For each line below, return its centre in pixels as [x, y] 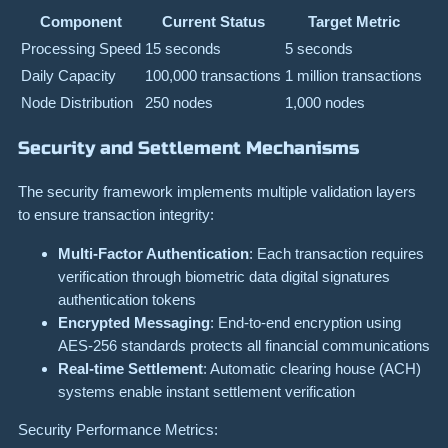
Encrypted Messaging [134, 322]
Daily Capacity [68, 76]
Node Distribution [77, 103]
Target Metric [353, 22]
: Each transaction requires [336, 253]
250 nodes [179, 103]
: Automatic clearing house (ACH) [312, 368]
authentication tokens [127, 299]
